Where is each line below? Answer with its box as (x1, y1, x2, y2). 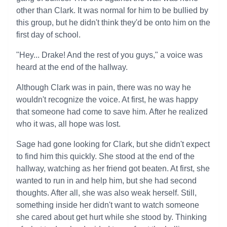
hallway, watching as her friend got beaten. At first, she (16, 164, 210, 173)
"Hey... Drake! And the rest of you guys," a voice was (16, 51, 203, 59)
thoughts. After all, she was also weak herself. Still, (16, 188, 197, 197)
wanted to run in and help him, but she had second (16, 176, 197, 185)
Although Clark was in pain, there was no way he (16, 83, 191, 92)
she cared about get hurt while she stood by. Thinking (16, 213, 207, 221)
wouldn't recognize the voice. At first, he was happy (16, 95, 198, 104)
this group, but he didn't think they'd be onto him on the (16, 18, 210, 27)
